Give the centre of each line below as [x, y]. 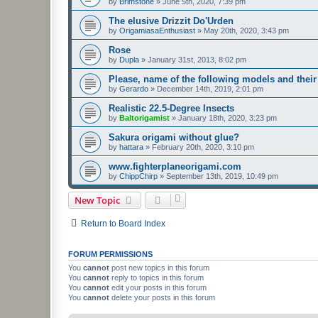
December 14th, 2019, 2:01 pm [210, 88]
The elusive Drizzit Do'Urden [171, 21]
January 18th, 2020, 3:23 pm [227, 117]
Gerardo [134, 88]
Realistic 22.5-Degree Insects [171, 108]
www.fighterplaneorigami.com [175, 166]
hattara [131, 147]
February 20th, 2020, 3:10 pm [203, 147]
